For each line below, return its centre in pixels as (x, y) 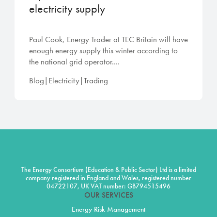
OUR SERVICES (108, 195)
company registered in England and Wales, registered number (108, 178)
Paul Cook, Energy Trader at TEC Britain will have (108, 39)
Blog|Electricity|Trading (69, 81)
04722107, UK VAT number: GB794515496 (108, 186)
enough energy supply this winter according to (103, 51)
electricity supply (67, 9)
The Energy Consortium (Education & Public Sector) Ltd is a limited (108, 170)
